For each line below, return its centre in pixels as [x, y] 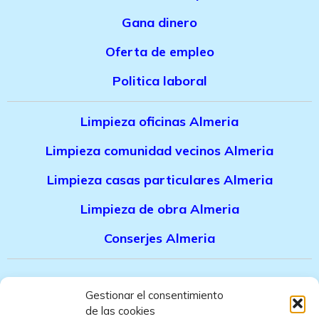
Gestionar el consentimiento [155, 295]
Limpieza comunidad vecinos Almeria [159, 151]
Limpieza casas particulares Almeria [159, 180]
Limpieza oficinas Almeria [159, 122]
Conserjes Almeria [159, 239]
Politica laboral [159, 81]
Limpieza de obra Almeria [159, 209]
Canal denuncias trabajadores [159, 296]
